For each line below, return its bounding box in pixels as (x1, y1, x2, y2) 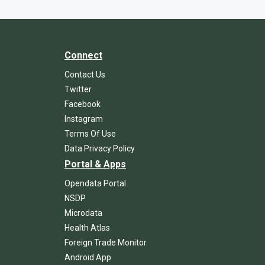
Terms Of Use (64, 128, 116, 138)
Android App (64, 252, 111, 262)
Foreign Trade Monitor (64, 237, 147, 247)
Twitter (64, 84, 92, 94)
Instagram (64, 114, 103, 124)
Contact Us (64, 69, 105, 79)
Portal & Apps (64, 158, 126, 170)
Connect (64, 49, 102, 61)
